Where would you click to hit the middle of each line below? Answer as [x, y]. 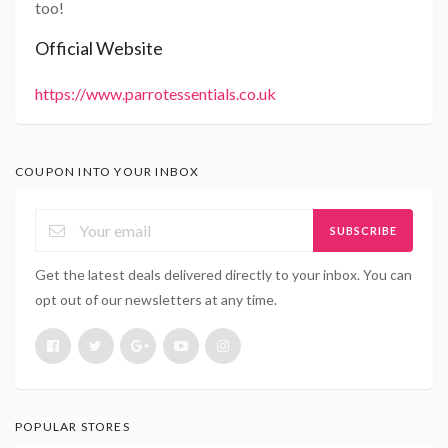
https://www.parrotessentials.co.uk [155, 94]
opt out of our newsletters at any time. [156, 299]
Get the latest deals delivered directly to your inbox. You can [223, 274]
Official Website [99, 48]
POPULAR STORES [72, 426]
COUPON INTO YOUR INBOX [107, 172]
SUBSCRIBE [363, 230]
